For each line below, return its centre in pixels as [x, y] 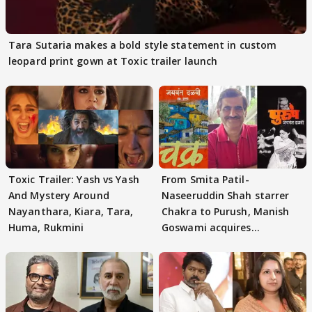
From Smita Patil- [205, 180]
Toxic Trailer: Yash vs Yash [74, 180]
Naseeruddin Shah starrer [226, 196]
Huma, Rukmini [46, 228]
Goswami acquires [206, 228]
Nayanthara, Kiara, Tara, [71, 212]
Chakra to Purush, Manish [226, 212]
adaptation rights [206, 244]
